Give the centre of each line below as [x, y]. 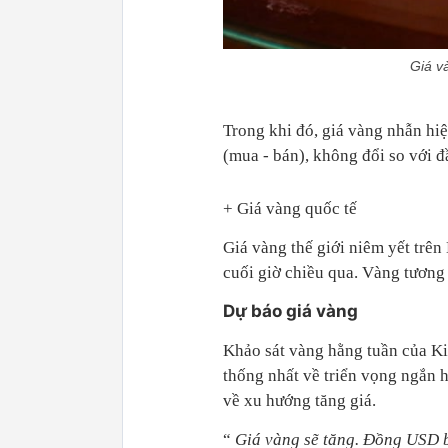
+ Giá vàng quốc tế [290, 208]
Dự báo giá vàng [290, 310]
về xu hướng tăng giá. [299, 400]
